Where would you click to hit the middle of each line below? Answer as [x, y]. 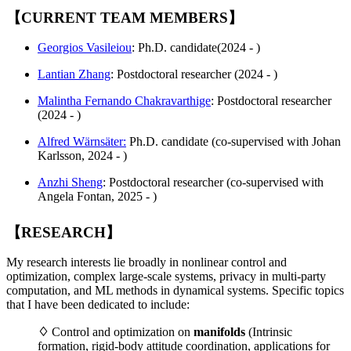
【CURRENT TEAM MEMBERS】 [125, 18]
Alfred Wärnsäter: [82, 142]
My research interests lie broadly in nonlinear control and [147, 262]
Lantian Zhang [74, 74]
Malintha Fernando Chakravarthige [124, 101]
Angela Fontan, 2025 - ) [97, 197]
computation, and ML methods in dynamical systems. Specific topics [175, 291]
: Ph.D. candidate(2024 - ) [196, 48]
